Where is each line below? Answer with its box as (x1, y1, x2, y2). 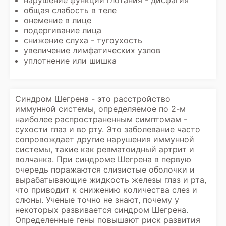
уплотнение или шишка (24, 55, 117, 66)
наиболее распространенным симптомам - (15, 114, 187, 124)
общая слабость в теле (24, 5, 117, 15)
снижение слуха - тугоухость (24, 35, 142, 45)
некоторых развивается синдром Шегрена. (15, 205, 188, 215)
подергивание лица (24, 25, 101, 35)
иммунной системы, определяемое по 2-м (15, 104, 186, 114)
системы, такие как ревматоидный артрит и (15, 144, 194, 154)
